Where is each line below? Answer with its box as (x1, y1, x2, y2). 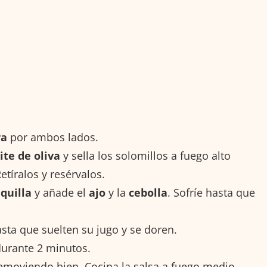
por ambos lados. (7, 129, 98, 144)
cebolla (129, 185, 167, 200)
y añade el (32, 185, 89, 200)
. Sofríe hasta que (167, 185, 255, 200)
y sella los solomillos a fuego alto (60, 148, 231, 163)
